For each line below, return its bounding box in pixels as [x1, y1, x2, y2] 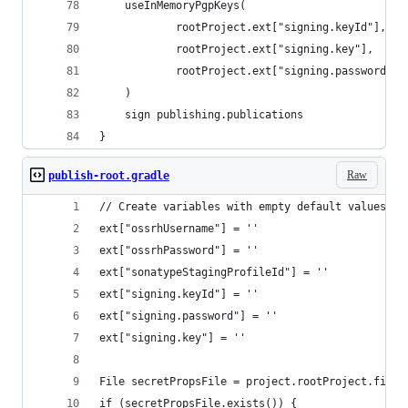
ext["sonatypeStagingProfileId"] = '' [99, 266, 329, 279]
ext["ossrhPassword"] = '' [99, 244, 259, 257]
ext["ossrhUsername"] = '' [99, 222, 259, 235]
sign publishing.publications [99, 108, 303, 121]
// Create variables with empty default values [99, 200, 386, 213]
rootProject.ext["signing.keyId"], [99, 21, 386, 34]
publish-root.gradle [48, 169, 169, 182]
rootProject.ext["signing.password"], [99, 65, 405, 77]
